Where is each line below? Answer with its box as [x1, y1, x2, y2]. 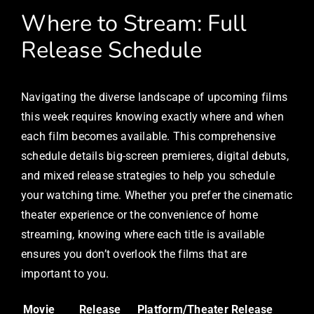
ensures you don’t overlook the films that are [21, 247, 247, 261]
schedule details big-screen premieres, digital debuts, [21, 149, 289, 163]
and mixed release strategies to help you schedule [21, 169, 275, 183]
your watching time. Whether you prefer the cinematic [21, 189, 293, 203]
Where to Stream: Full [21, 7, 247, 39]
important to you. [21, 267, 109, 281]
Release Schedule [21, 34, 202, 65]
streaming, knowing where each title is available [21, 228, 265, 242]
